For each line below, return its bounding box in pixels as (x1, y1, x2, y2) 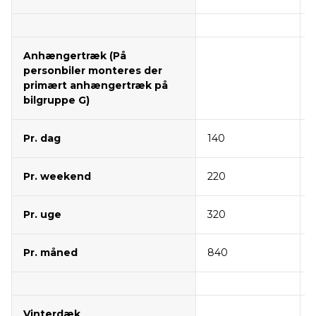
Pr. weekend (23, 170, 91, 183)
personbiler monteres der (23, 64, 162, 78)
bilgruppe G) (23, 94, 90, 107)
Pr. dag (23, 132, 61, 145)
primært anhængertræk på (23, 79, 168, 92)
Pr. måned (23, 246, 78, 260)
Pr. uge (23, 208, 61, 221)
